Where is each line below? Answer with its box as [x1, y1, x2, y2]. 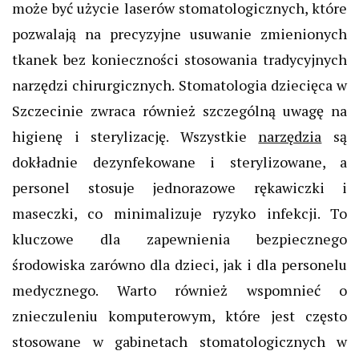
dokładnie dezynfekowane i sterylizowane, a [12, 151, 347, 171]
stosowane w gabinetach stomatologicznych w [12, 331, 347, 351]
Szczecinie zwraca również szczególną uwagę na [12, 100, 347, 120]
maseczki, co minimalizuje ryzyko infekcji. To [12, 203, 347, 223]
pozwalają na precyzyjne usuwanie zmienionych [12, 23, 347, 43]
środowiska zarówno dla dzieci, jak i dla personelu [12, 254, 347, 274]
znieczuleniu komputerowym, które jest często [12, 305, 347, 325]
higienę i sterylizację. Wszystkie [12, 126, 259, 146]
